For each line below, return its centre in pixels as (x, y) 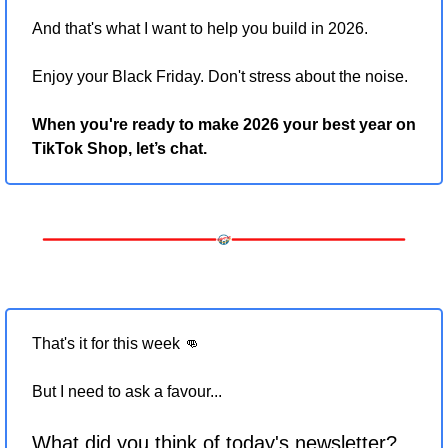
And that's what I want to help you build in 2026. (200, 28)
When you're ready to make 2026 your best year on (224, 124)
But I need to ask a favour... (129, 392)
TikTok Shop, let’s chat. (119, 148)
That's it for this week (108, 344)
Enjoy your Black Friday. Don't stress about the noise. (220, 76)
